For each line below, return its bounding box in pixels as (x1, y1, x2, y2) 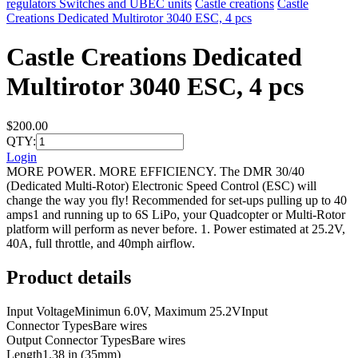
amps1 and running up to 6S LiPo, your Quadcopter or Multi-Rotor (6, 207, 345, 221)
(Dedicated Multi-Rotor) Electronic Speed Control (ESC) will (6, 178, 316, 193)
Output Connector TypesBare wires (6, 332, 185, 347)
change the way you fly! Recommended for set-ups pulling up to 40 (6, 193, 347, 207)
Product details (6, 266, 131, 288)
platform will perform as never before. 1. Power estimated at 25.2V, (6, 221, 345, 236)
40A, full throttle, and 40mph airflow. (6, 236, 195, 250)
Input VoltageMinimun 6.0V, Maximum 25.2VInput (6, 304, 268, 318)
